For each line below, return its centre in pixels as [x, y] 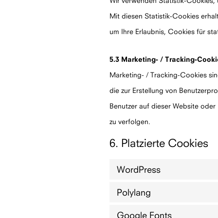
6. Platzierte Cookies [159, 143]
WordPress [139, 169]
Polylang [134, 192]
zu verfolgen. [130, 121]
